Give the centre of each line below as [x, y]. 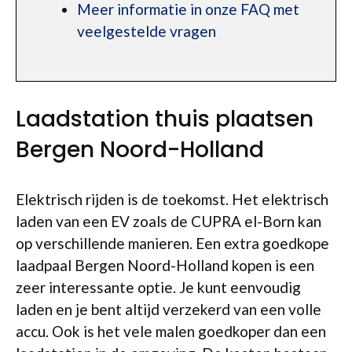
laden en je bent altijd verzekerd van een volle [169, 309]
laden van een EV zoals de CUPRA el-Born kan [169, 221]
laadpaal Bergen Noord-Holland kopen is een [165, 265]
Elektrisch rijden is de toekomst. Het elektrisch [172, 199]
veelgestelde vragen [147, 31]
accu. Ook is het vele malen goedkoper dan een [171, 331]
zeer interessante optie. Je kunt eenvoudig [158, 287]
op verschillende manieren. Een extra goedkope [172, 243]
